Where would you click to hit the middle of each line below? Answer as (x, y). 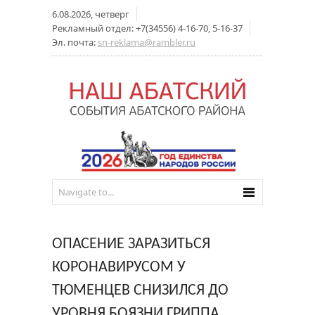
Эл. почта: (75, 42)
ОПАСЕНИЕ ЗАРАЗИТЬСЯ (131, 244)
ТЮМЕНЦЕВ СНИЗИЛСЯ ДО (140, 291)
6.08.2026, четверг (91, 14)
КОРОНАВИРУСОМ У (119, 268)
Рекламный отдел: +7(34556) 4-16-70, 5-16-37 (147, 28)
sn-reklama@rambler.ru (147, 42)
